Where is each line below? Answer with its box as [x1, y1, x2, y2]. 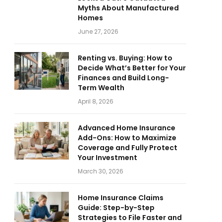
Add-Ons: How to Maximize [78, 133, 176, 143]
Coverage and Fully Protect [78, 143, 177, 153]
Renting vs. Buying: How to [78, 53, 172, 63]
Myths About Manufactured [78, 3, 179, 13]
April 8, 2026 [78, 97, 113, 106]
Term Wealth [78, 83, 124, 93]
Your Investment [78, 153, 137, 163]
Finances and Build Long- [78, 73, 169, 83]
